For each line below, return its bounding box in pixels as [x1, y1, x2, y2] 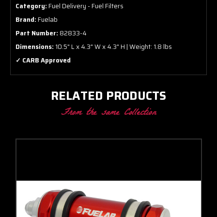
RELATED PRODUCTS [50, 86, 167, 105]
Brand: [15, 14, 36, 25]
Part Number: [15, 28, 58, 38]
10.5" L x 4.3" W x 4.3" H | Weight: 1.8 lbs [54, 41, 172, 52]
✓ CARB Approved [15, 55, 71, 65]
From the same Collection [61, 104, 156, 123]
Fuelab [36, 14, 58, 25]
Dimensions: [15, 41, 54, 52]
